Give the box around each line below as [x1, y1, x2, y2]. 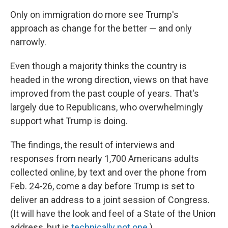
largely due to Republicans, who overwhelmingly [10, 102, 203, 112]
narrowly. [10, 37, 46, 47]
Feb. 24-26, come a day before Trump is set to [10, 181, 194, 191]
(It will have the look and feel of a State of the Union [10, 208, 216, 219]
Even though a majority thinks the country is [10, 61, 187, 71]
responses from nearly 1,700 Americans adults [10, 153, 199, 164]
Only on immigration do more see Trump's [10, 9, 179, 20]
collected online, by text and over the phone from [10, 167, 207, 178]
